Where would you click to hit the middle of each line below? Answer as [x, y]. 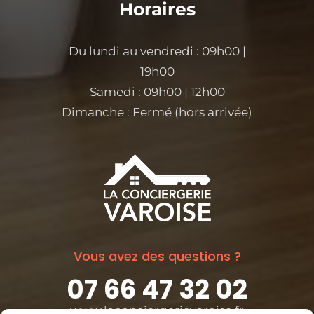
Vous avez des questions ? [157, 257]
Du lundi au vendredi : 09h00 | [157, 52]
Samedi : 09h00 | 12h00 [157, 92]
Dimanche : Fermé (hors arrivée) [157, 112]
